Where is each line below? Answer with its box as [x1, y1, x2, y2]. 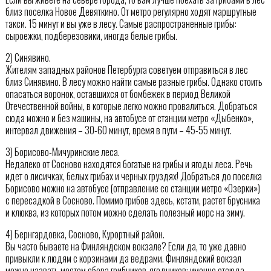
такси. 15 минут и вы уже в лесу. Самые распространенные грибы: [5, 16, 237, 31]
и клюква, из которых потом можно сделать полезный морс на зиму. [5, 205, 245, 220]
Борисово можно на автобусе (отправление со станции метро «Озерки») [5, 181, 260, 196]
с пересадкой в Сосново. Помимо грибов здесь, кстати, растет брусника [5, 193, 260, 208]
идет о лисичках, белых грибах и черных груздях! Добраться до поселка [5, 169, 262, 184]
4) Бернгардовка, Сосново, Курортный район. [5, 227, 165, 242]
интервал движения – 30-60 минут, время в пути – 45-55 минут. [5, 123, 232, 138]
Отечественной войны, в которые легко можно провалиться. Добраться [5, 99, 257, 114]
